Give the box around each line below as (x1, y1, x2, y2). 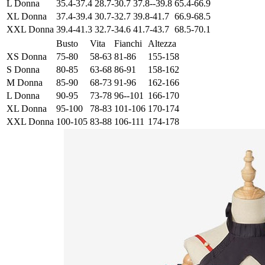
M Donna (7, 77, 43, 88)
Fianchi (114, 38, 142, 49)
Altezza (148, 38, 176, 49)
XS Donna (7, 51, 47, 62)
